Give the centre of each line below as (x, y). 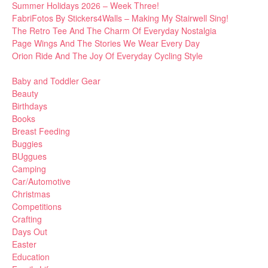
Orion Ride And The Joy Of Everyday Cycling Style (107, 56)
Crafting (27, 219)
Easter (24, 244)
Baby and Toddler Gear (56, 81)
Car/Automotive (41, 182)
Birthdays (30, 106)
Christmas (31, 194)
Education (31, 257)
